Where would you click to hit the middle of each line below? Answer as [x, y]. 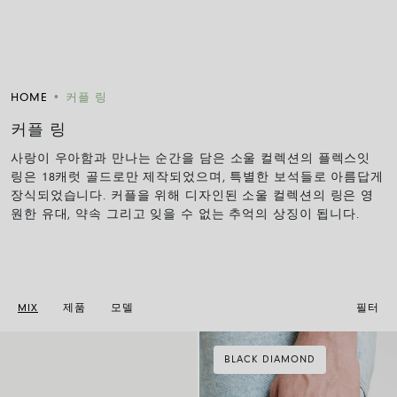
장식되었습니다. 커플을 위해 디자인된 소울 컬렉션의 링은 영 [193, 197]
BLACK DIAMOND [270, 360]
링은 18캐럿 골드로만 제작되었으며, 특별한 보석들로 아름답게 [197, 178]
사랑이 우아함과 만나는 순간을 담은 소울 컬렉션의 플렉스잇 [191, 160]
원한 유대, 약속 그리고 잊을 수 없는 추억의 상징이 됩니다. [185, 215]
